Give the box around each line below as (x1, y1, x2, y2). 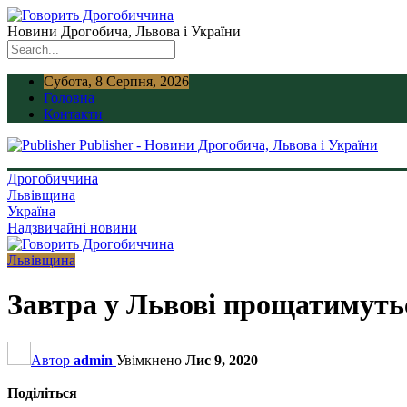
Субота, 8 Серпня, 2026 (44, 74, 189, 89)
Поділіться (7, 384, 77, 401)
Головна (44, 90, 94, 105)
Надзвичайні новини (7, 220, 137, 235)
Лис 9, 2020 (185, 352, 258, 368)
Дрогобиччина (7, 171, 98, 186)
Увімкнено (116, 352, 185, 368)
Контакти (44, 106, 103, 122)
